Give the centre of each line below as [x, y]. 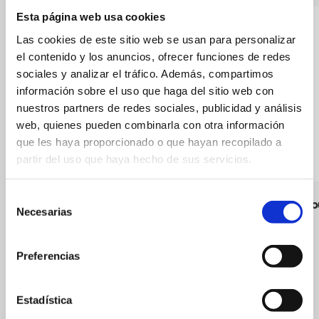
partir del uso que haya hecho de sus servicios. [134, 159]
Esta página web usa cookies [91, 16]
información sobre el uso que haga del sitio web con [145, 90]
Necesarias [44, 211]
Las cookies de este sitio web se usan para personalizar [156, 39]
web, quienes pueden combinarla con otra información [151, 125]
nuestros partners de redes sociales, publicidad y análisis [159, 108]
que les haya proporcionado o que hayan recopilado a [149, 142]
